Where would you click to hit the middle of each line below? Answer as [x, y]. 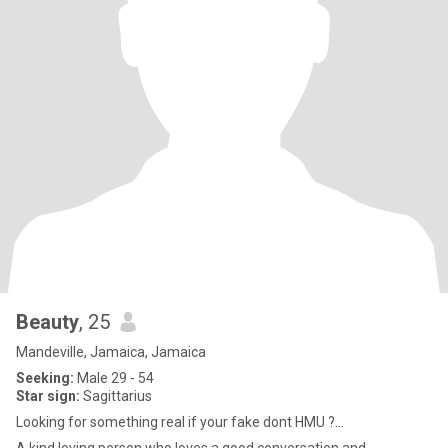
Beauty [47, 322]
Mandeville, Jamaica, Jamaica [111, 352]
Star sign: [48, 396]
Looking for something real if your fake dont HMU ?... [180, 422]
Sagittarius [116, 396]
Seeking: [45, 378]
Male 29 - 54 [114, 378]
